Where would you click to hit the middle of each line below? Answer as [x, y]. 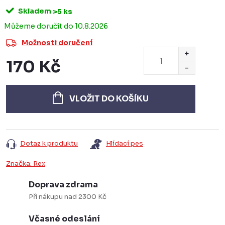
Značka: [20, 163]
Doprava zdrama [63, 185]
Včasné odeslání [64, 219]
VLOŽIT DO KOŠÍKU [109, 99]
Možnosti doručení [57, 43]
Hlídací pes [125, 143]
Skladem [34, 11]
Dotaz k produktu [49, 143]
